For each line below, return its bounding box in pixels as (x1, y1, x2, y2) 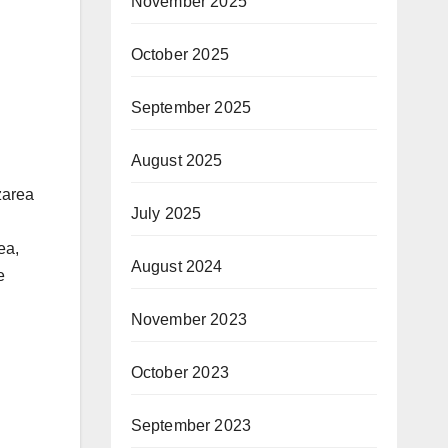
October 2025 (130, 46, 229, 63)
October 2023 (130, 364, 229, 381)
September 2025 (130, 99, 252, 116)
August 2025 (130, 152, 223, 169)
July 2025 (130, 205, 202, 222)
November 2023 (130, 311, 248, 328)
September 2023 (130, 417, 252, 434)
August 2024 (130, 258, 223, 275)
